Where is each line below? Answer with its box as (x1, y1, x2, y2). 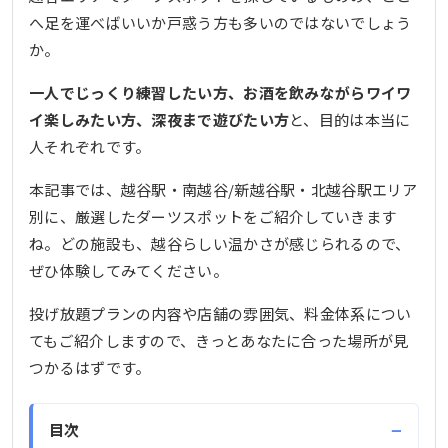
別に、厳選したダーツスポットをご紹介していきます (29, 205, 397, 227)
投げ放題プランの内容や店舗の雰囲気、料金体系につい (29, 302, 412, 324)
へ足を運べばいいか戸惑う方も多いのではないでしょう (29, 11, 412, 33)
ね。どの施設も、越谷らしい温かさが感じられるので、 (29, 232, 411, 254)
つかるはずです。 (29, 356, 151, 378)
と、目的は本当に (289, 108, 411, 130)
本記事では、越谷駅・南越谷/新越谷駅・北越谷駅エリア (29, 178, 418, 200)
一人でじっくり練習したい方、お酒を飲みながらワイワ (29, 81, 412, 103)
